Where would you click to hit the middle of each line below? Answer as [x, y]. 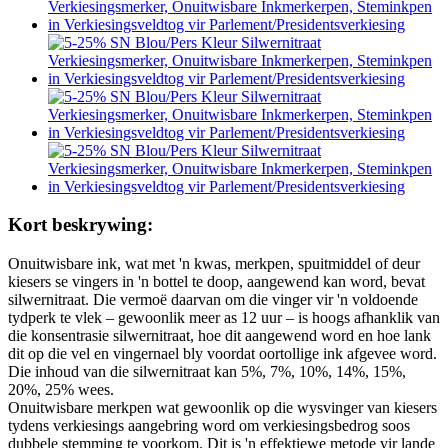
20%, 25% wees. [61, 389]
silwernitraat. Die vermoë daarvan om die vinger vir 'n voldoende [213, 299]
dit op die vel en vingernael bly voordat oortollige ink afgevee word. [222, 353]
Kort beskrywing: [80, 225]
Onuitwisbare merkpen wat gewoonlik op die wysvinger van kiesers [222, 407]
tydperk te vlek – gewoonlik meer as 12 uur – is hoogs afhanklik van [224, 317]
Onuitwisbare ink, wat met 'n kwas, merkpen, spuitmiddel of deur [214, 263]
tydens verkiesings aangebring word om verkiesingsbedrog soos [209, 425]
